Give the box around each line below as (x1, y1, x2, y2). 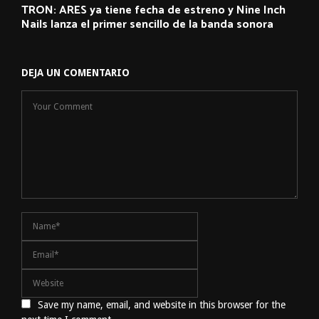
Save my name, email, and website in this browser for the (38, 298, 286, 310)
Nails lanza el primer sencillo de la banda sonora (21, 14, 273, 34)
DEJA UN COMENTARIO (21, 66, 130, 78)
